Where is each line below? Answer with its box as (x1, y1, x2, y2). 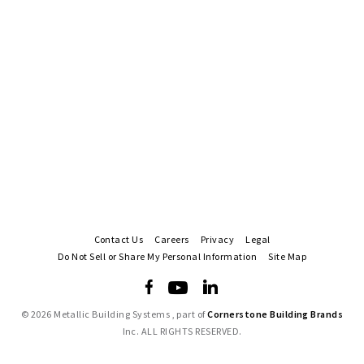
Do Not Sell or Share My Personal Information (58, 250, 258, 262)
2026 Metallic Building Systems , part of (30, 308, 208, 320)
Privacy (200, 233, 235, 245)
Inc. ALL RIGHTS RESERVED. (122, 325, 242, 337)
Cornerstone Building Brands (207, 308, 344, 320)
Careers (154, 233, 189, 245)
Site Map (268, 250, 306, 262)
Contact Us (93, 233, 144, 245)
